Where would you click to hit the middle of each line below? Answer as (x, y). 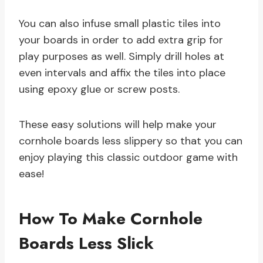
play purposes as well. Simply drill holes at (122, 57)
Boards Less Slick (86, 244)
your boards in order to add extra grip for (121, 40)
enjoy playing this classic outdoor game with (128, 158)
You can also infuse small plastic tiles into (120, 24)
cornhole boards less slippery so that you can (131, 141)
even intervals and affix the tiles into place (122, 73)
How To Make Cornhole (111, 219)
